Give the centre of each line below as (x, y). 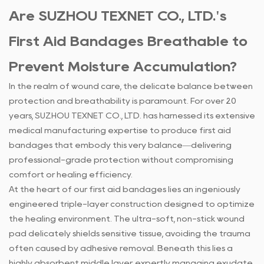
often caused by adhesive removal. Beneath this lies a (121, 248)
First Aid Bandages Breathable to (128, 41)
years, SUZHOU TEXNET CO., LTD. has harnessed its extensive (132, 116)
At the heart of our (49, 189)
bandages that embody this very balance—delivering (120, 145)
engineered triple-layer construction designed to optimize (132, 204)
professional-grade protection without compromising (121, 160)
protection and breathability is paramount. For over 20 (123, 101)
